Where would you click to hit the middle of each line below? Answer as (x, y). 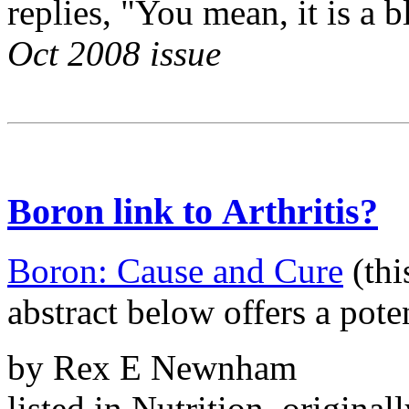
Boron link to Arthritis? (193, 212)
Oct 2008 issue (114, 54)
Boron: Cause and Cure (175, 270)
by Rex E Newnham (152, 367)
